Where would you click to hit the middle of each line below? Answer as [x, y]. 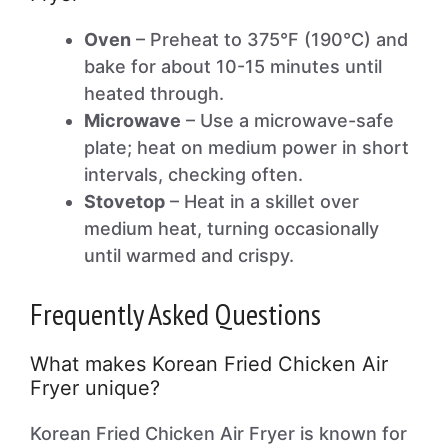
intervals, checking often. [193, 174]
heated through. [154, 93]
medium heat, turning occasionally [231, 228]
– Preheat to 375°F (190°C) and [269, 39]
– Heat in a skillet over [262, 201]
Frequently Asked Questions [175, 313]
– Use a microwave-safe [287, 120]
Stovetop [124, 201]
